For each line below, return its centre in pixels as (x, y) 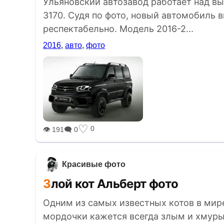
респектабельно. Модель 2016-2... (118, 29)
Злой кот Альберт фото (114, 184)
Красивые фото (94, 164)
